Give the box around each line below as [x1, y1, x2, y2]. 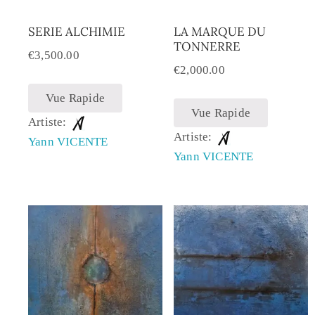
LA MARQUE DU [173, 24, 266, 40]
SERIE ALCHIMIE [28, 24, 125, 40]
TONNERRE [173, 39, 240, 55]
